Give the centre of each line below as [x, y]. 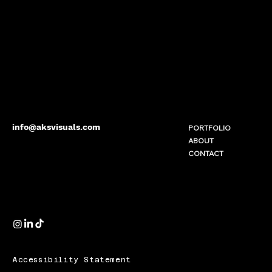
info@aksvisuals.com [56, 127]
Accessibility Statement [72, 260]
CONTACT [206, 153]
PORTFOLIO [209, 127]
